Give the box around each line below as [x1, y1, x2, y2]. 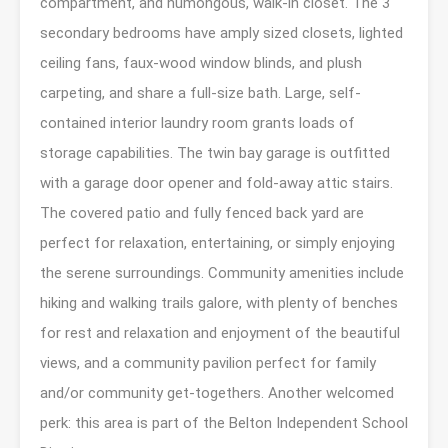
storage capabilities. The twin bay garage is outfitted [40, 143, 390, 162]
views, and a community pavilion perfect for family [40, 353, 376, 372]
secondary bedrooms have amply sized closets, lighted [40, 23, 403, 42]
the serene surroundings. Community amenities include [40, 263, 404, 282]
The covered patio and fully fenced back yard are [40, 203, 364, 222]
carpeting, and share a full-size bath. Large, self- [40, 83, 361, 102]
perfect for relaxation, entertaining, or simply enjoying [40, 233, 395, 252]
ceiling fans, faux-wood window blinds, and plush [40, 53, 362, 72]
